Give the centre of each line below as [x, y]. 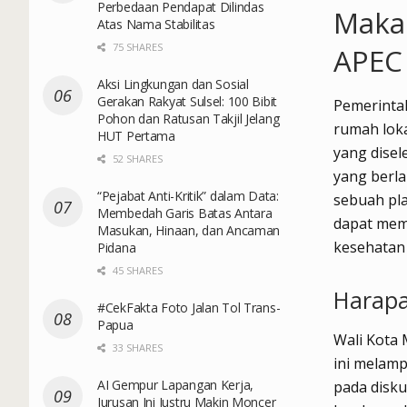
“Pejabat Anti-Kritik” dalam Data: [188, 195]
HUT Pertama [136, 135]
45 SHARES [136, 270]
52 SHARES [136, 158]
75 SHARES [136, 46]
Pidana [117, 247]
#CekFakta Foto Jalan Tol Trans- [189, 307]
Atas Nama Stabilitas [156, 24]
